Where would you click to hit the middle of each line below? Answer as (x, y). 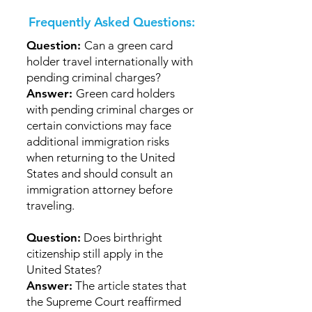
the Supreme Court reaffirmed (104, 302)
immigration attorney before (100, 189)
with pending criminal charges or (110, 109)
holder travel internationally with (110, 61)
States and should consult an (100, 173)
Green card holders (125, 93)
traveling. (50, 205)
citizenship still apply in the (95, 253)
